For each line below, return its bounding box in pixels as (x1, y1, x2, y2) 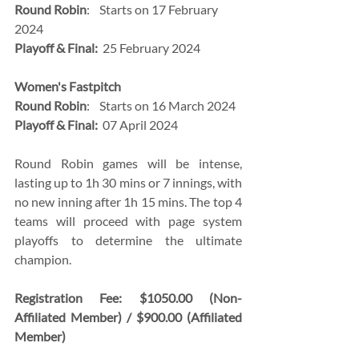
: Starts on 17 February (87, 2, 220, 18)
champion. (14, 252, 71, 268)
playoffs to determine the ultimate (14, 232, 242, 248)
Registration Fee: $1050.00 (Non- (14, 290, 242, 306)
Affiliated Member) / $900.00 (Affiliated (14, 309, 242, 325)
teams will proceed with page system (14, 213, 242, 229)
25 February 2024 (98, 40, 200, 56)
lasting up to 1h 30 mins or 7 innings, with (14, 175, 242, 191)
